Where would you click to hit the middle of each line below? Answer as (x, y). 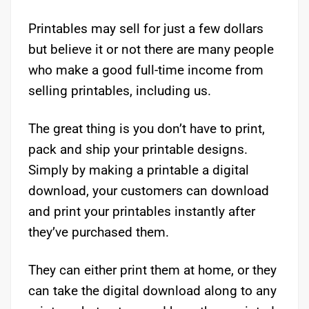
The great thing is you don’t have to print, (147, 128)
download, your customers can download (149, 190)
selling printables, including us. (120, 90)
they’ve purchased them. (99, 232)
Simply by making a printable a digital (139, 170)
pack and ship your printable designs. (138, 149)
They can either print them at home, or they (152, 270)
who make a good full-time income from (146, 70)
